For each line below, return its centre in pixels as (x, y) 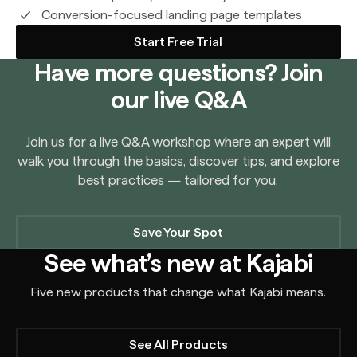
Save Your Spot (178, 232)
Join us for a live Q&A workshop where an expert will (178, 142)
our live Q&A (178, 100)
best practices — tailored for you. (178, 180)
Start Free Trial (178, 41)
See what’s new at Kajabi (178, 263)
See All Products (178, 344)
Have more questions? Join (178, 73)
